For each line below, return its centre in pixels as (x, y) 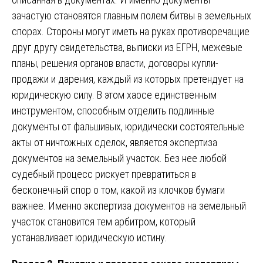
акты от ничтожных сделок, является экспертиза (114, 142)
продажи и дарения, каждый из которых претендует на (128, 79)
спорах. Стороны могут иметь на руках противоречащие (131, 31)
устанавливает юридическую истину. (89, 237)
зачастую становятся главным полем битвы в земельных (131, 15)
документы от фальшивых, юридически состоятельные (128, 126)
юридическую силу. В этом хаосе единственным (114, 95)
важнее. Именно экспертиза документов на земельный (129, 205)
